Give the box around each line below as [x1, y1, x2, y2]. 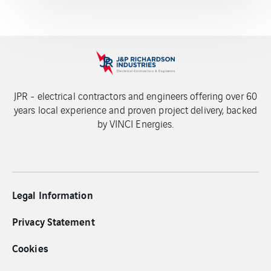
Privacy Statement [12, 214, 95, 229]
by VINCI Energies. [97, 116, 174, 131]
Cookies [12, 240, 48, 256]
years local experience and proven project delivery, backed [14, 102, 257, 117]
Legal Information [12, 187, 93, 203]
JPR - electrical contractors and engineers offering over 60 [14, 88, 257, 103]
